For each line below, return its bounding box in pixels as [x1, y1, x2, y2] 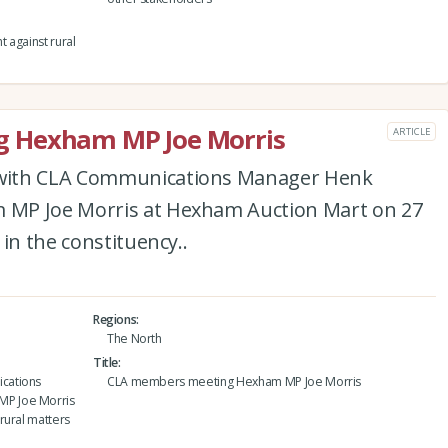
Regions [92, 310, 137, 328]
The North [106, 329, 162, 347]
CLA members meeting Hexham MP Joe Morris [106, 373, 362, 391]
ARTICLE [393, 124, 430, 138]
